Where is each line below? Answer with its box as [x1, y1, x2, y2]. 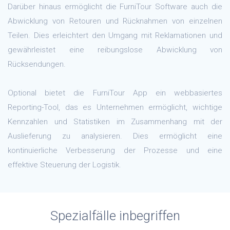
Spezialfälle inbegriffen [50, 208, 180, 224]
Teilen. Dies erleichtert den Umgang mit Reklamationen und [8, 31, 222, 41]
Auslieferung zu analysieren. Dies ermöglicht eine [8, 131, 222, 141]
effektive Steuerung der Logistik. [8, 160, 121, 170]
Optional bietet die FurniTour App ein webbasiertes [8, 88, 222, 98]
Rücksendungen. [8, 60, 66, 69]
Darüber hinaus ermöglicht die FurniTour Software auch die [8, 2, 222, 12]
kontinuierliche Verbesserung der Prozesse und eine [8, 146, 222, 156]
